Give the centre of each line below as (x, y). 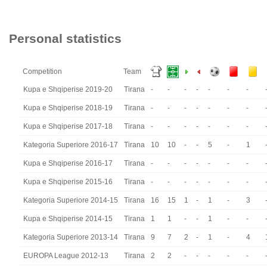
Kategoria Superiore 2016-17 (71, 145)
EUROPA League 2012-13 (66, 256)
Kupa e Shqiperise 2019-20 (68, 89)
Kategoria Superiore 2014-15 (71, 200)
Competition (42, 72)
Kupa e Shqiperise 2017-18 (68, 126)
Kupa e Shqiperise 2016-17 (68, 163)
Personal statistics (65, 38)
